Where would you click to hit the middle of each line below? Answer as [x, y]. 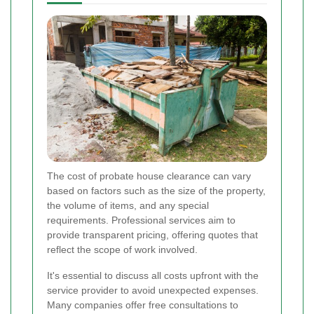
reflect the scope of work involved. [122, 250]
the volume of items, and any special [128, 206]
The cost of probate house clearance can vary [149, 176]
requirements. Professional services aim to [141, 220]
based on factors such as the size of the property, [156, 191]
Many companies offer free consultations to [143, 305]
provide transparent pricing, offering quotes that [152, 235]
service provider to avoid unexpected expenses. [153, 291]
